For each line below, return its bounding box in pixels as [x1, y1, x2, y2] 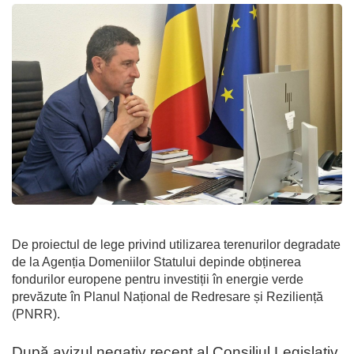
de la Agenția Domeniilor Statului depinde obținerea [12, 255, 301, 269]
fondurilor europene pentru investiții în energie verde [12, 273, 303, 287]
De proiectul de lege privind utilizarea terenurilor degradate [12, 238, 341, 252]
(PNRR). [12, 307, 60, 322]
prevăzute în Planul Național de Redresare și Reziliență [12, 290, 323, 304]
